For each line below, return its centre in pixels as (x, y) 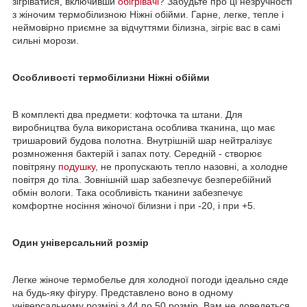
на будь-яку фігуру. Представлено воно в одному (123, 292)
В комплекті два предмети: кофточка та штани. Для (127, 114)
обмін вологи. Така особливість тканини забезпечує (127, 192)
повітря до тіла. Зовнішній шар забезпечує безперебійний (142, 179)
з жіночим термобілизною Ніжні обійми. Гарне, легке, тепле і (148, 14)
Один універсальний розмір (81, 242)
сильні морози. (46, 40)
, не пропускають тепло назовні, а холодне (192, 166)
